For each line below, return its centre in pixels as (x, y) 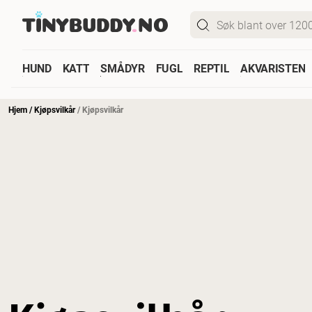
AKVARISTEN (273, 68)
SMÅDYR (123, 68)
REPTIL (212, 68)
